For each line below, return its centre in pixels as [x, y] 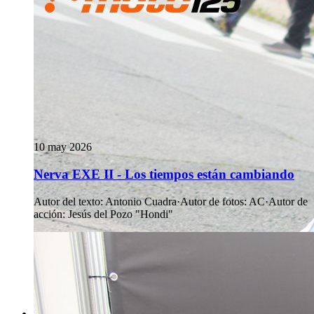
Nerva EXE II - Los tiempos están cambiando [164, 174]
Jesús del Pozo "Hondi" [121, 214]
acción [48, 214]
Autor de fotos [212, 201]
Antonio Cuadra [141, 201]
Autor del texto [67, 201]
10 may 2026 [63, 147]
